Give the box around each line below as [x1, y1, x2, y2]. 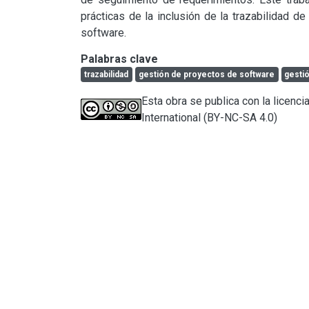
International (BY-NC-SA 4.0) [141, 110, 277, 124]
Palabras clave [81, 52, 158, 66]
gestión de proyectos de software [138, 69, 275, 79]
